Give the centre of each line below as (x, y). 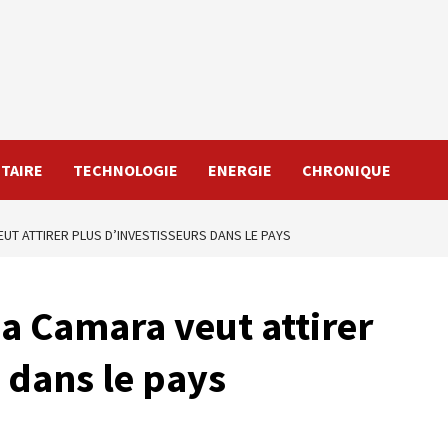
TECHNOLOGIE (125, 170)
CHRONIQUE (346, 170)
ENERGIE (240, 170)
